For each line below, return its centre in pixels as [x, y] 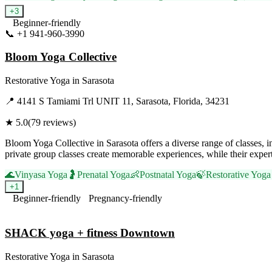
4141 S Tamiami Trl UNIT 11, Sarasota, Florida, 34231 [123, 101]
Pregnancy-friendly [125, 199]
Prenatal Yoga [104, 175]
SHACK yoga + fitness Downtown [90, 233]
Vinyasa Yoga [41, 175]
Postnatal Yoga [168, 175]
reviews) [58, 123]
